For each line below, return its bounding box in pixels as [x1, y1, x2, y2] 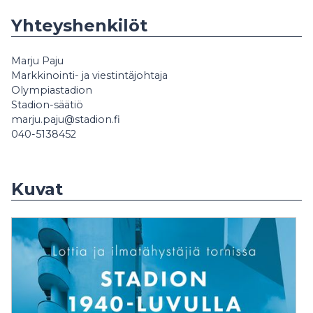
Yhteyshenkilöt [11, 15, 147, 36]
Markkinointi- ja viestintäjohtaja [11, 69, 168, 82]
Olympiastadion [11, 84, 92, 96]
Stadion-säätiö [11, 99, 83, 111]
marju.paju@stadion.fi [11, 113, 120, 126]
